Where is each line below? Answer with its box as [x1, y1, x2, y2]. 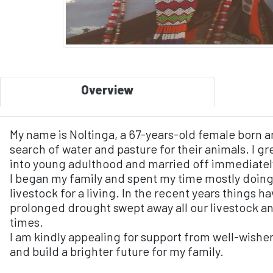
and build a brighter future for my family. [10, 244, 224, 258]
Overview [80, 82, 133, 97]
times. [10, 214, 43, 229]
